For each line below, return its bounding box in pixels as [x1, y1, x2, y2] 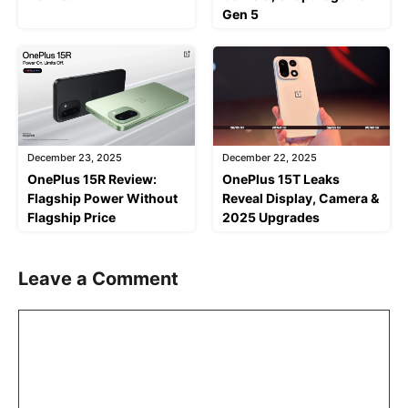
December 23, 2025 [27, 150, 122, 164]
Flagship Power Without [27, 189, 178, 206]
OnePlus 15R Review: [27, 170, 157, 187]
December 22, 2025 [222, 150, 317, 164]
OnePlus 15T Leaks [222, 170, 340, 187]
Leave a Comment [18, 267, 178, 290]
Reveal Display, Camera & [222, 189, 379, 206]
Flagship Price [27, 209, 116, 225]
